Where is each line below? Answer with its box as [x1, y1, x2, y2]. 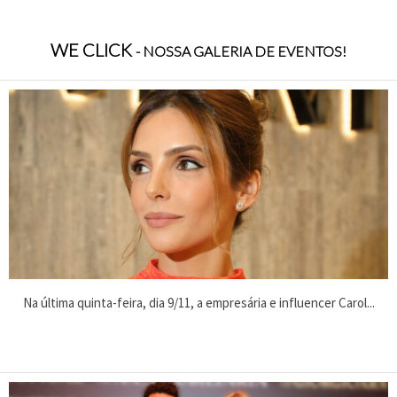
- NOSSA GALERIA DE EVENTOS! [136, 42, 346, 59]
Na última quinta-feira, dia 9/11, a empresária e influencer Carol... [22, 293, 375, 311]
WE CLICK [51, 38, 136, 60]
